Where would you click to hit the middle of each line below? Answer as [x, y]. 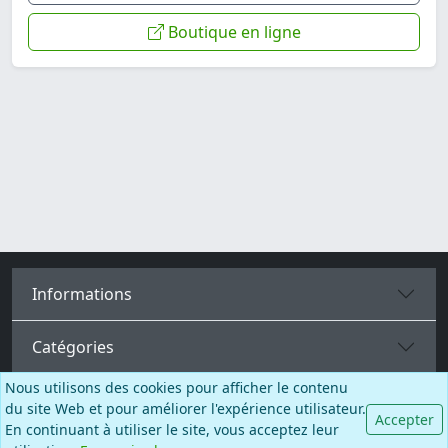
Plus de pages [84, 399]
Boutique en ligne [232, 32]
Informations [82, 293]
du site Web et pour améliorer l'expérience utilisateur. [185, 408]
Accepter [404, 419]
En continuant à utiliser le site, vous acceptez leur [172, 429]
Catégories [73, 346]
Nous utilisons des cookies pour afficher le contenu [176, 387]
